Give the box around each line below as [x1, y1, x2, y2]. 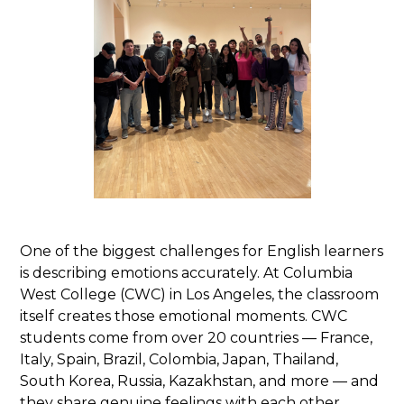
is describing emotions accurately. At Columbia [20, 264, 353, 282]
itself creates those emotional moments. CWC [20, 308, 348, 326]
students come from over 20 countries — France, [20, 329, 373, 347]
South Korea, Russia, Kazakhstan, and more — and [20, 372, 380, 390]
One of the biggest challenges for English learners [20, 243, 384, 261]
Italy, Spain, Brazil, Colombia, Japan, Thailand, [20, 351, 339, 369]
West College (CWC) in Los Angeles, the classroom [20, 286, 380, 304]
